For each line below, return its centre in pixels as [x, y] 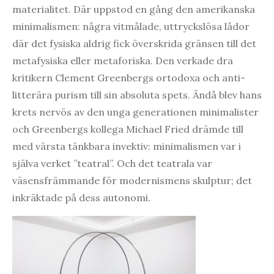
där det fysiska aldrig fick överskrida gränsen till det [134, 44]
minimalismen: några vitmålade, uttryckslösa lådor [131, 27]
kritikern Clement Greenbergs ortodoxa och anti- [129, 78]
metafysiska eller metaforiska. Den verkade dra [123, 61]
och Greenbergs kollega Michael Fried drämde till [128, 129]
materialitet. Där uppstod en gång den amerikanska [134, 9]
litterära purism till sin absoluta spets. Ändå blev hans [137, 95]
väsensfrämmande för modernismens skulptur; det [132, 181]
